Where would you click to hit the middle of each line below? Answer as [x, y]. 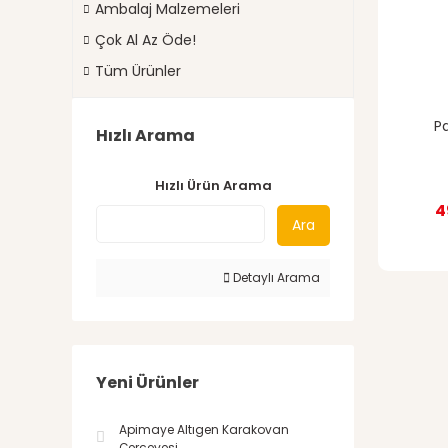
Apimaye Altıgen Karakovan [204, 429]
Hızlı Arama [145, 135]
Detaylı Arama [275, 277]
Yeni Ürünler [147, 382]
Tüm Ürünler [138, 71]
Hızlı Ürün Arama [213, 185]
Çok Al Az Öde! [145, 40]
